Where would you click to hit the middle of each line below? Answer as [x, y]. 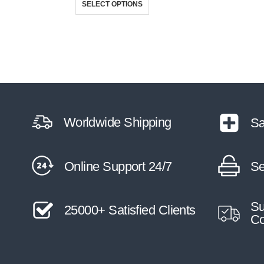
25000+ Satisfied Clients [130, 210]
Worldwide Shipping [117, 122]
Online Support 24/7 [118, 166]
